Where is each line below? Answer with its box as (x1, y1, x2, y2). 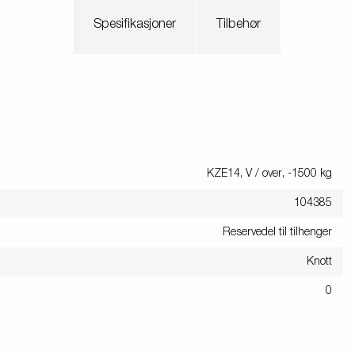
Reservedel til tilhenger (223, 226, 332, 238)
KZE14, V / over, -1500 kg (207, 167, 332, 179)
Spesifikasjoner (94, 17, 176, 31)
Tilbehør (216, 17, 261, 31)
